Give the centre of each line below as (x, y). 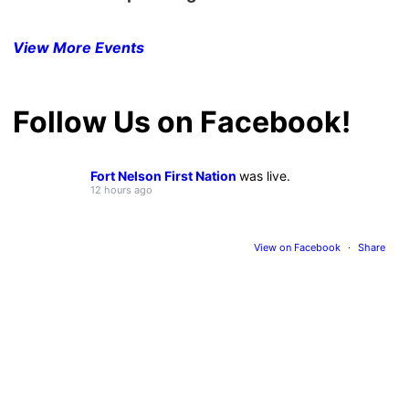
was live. (265, 175)
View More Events (79, 47)
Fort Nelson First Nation (165, 175)
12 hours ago (122, 189)
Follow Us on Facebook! (182, 121)
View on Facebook (298, 247)
